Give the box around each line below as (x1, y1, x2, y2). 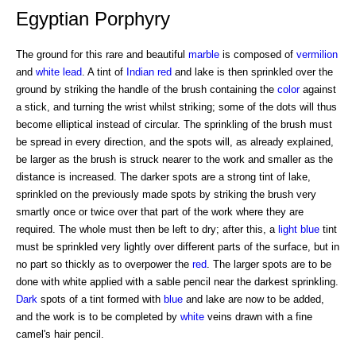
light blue (278, 222, 319, 235)
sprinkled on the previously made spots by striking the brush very (16, 188, 316, 200)
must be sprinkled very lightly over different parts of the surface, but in (16, 240, 339, 253)
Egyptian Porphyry (16, 8, 170, 30)
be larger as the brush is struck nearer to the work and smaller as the (16, 153, 333, 165)
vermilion (296, 48, 338, 60)
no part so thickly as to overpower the (16, 257, 192, 270)
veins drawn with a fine (204, 310, 312, 323)
